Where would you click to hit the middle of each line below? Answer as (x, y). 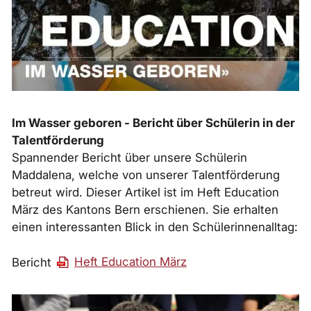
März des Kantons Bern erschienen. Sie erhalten (145, 209)
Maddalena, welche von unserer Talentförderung (146, 175)
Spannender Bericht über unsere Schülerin (129, 157)
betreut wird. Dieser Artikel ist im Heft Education (145, 192)
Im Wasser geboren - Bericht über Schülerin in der (153, 123)
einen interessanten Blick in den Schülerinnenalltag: (155, 227)
